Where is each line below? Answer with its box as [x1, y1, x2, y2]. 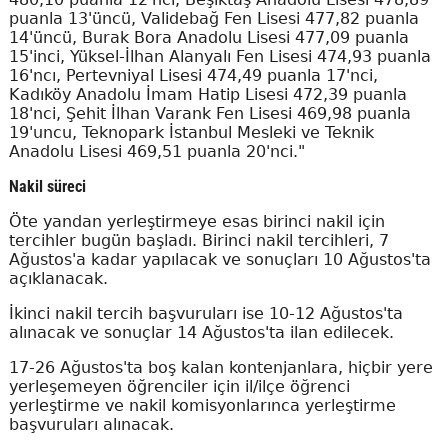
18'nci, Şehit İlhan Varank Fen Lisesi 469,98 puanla [8, 104, 411, 124]
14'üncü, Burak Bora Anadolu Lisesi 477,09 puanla [8, 28, 409, 48]
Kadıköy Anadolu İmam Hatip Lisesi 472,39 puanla [8, 85, 407, 105]
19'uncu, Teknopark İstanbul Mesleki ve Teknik [8, 123, 374, 143]
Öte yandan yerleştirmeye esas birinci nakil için [8, 212, 385, 232]
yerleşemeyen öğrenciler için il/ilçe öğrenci [8, 377, 350, 397]
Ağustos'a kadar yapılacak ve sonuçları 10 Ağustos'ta [8, 250, 431, 270]
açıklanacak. [8, 269, 108, 289]
